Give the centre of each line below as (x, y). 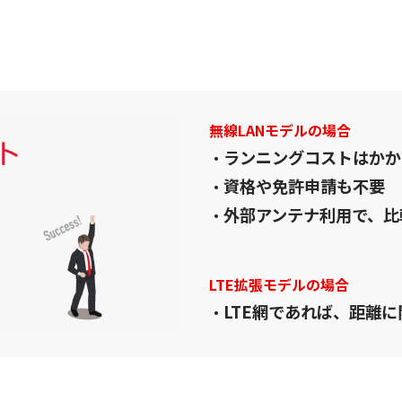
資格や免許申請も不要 (305, 185)
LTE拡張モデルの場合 (280, 284)
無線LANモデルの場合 (280, 130)
